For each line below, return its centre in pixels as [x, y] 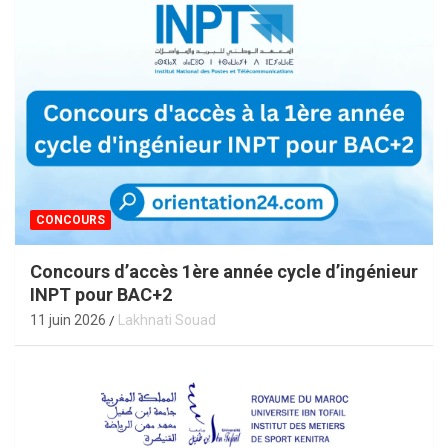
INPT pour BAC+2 [101, 295]
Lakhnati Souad [167, 320]
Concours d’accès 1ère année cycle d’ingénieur [224, 272]
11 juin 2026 [68, 320]
